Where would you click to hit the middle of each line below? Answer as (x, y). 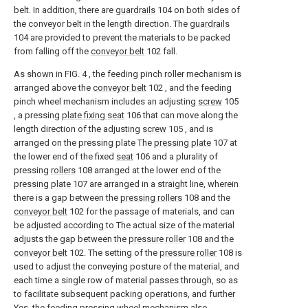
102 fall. (161, 52)
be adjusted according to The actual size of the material (124, 225)
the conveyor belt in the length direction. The (102, 24)
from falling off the (52, 52)
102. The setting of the (113, 253)
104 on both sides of (198, 10)
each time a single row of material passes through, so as (126, 280)
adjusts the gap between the (71, 239)
